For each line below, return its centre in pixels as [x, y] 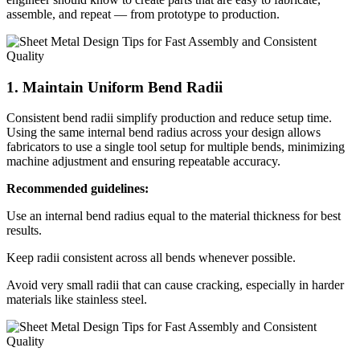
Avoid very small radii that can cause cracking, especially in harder [175, 285]
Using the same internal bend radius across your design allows [164, 133]
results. [24, 231]
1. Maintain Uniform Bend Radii [115, 87]
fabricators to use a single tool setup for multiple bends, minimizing [176, 147]
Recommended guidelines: [78, 189]
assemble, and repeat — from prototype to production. [143, 14]
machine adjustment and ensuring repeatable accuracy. [143, 162]
